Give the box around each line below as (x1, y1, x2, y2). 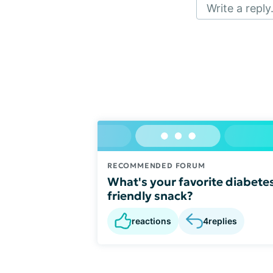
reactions (132, 215, 171, 226)
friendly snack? (107, 188, 193, 203)
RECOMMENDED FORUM (107, 160, 205, 170)
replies (208, 216, 237, 227)
